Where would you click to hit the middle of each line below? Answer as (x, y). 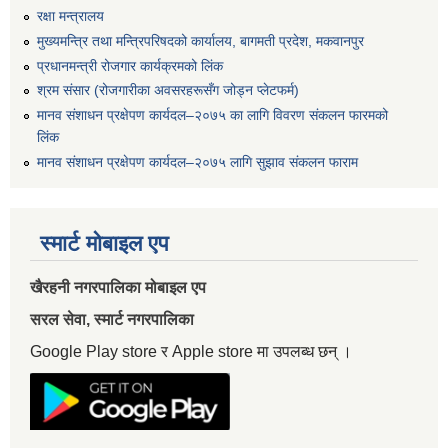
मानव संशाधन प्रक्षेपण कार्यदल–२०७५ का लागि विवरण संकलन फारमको (212, 115)
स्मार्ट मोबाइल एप (104, 244)
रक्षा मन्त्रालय (70, 16)
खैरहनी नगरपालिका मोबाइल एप (118, 288)
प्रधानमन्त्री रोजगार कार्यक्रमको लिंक (130, 65)
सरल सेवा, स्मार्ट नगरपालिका (118, 320)
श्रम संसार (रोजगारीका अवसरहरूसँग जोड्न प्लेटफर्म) (168, 90)
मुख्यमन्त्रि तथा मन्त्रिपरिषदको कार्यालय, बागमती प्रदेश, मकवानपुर (200, 40)
